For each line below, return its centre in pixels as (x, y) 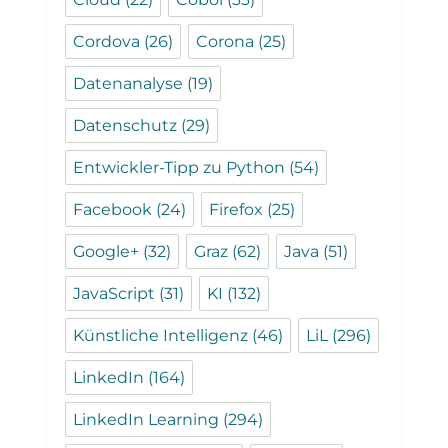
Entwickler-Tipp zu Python (179, 168)
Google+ (106, 252)
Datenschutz (125, 126)
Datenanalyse (128, 84)
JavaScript (114, 294)
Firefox (236, 210)
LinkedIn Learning (146, 420)
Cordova (107, 42)
